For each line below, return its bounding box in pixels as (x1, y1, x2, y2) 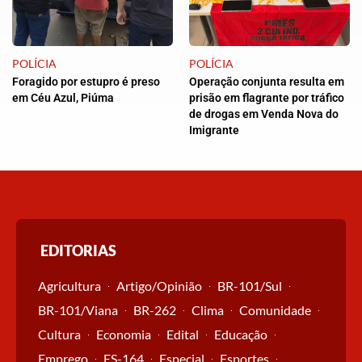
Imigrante (189, 124, 239, 137)
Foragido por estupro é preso (12, 75, 160, 89)
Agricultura (38, 278, 101, 294)
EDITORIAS (40, 242, 116, 260)
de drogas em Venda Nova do (189, 107, 339, 121)
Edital (166, 326, 199, 343)
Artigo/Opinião (116, 278, 202, 294)
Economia (96, 326, 151, 343)
